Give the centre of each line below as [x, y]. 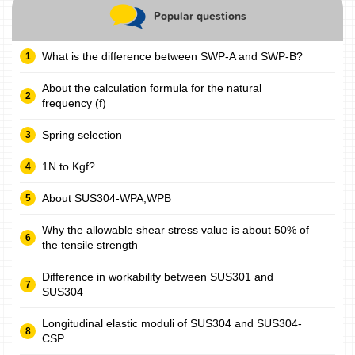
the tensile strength [90, 244]
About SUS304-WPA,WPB [107, 198]
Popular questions [200, 16]
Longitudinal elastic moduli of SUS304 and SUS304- [172, 323]
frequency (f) [74, 103]
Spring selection [82, 134]
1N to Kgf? [69, 166]
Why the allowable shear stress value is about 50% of [176, 229]
